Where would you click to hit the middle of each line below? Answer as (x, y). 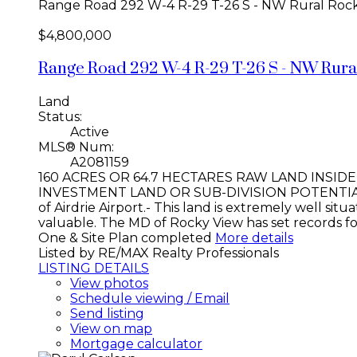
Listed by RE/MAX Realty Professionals (159, 253)
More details (254, 237)
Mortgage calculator (136, 343)
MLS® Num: (76, 147)
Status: (60, 116)
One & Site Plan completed (125, 237)
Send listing (107, 313)
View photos (109, 283)
